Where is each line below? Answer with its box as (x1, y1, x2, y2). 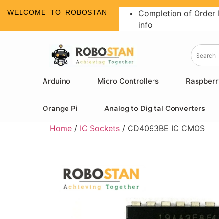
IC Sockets (80, 123, 120, 133)
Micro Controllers (97, 76, 159, 86)
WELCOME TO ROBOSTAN (7, 8, 107, 16)
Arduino (43, 76, 71, 86)
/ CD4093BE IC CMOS (120, 123, 205, 133)
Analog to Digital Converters (104, 104, 205, 113)
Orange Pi (42, 104, 78, 113)
